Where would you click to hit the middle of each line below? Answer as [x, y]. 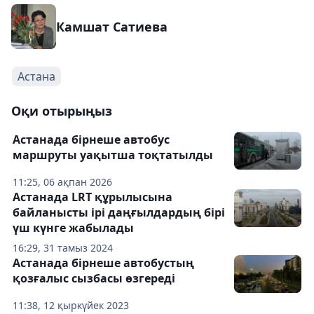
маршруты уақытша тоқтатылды [113, 155]
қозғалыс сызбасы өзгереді [94, 278]
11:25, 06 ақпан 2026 [62, 182]
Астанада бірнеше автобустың [103, 263]
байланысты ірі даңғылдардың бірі [119, 212]
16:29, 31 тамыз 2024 [63, 248]
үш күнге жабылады [73, 228]
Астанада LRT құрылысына [93, 197]
